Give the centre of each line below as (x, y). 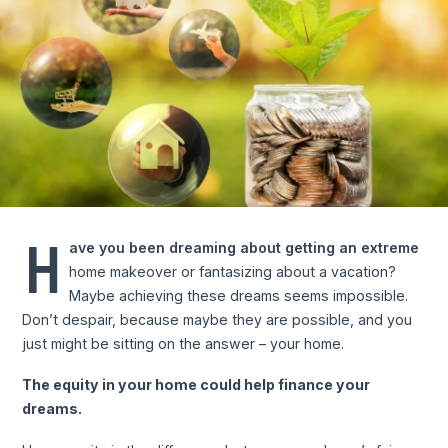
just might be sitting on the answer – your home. (183, 343)
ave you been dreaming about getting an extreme (244, 247)
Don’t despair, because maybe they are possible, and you (217, 319)
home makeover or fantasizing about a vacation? (233, 271)
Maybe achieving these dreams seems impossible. (239, 295)
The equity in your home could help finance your (196, 385)
